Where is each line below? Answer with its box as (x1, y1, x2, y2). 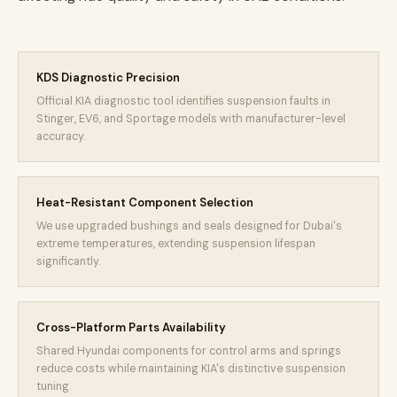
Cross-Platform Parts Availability (36, 320, 226, 335)
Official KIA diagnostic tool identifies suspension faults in (36, 94, 331, 108)
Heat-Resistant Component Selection (36, 195, 253, 210)
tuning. (36, 379, 71, 393)
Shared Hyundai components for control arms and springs (36, 344, 341, 358)
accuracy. (36, 129, 85, 144)
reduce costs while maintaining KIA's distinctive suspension (36, 362, 346, 376)
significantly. (36, 254, 100, 269)
